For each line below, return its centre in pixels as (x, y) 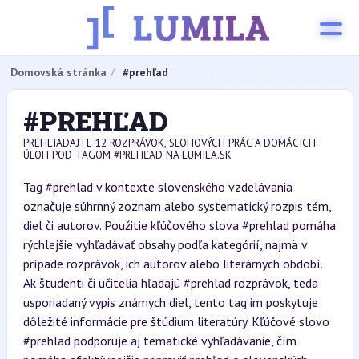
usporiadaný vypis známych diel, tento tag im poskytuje (170, 302)
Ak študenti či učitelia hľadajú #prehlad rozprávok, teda (170, 283)
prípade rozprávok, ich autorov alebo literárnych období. (172, 264)
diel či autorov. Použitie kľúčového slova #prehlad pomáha (179, 225)
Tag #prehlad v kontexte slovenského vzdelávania (157, 187)
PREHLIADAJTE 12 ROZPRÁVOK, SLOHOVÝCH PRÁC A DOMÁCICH (169, 143)
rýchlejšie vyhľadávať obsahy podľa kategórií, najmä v (165, 244)
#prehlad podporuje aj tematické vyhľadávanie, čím (159, 341)
